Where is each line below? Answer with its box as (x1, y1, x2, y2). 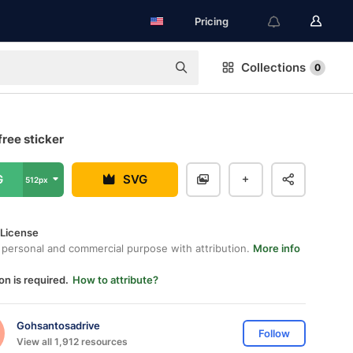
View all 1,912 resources (17, 335, 128, 347)
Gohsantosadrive (17, 318, 100, 332)
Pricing (195, 15, 229, 28)
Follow (258, 327, 290, 340)
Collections (241, 60, 306, 75)
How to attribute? (72, 273, 158, 286)
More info (253, 242, 300, 255)
